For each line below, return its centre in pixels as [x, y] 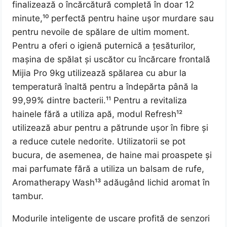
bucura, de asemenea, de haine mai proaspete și [112, 155]
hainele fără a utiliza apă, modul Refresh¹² [98, 114]
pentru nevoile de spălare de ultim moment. [101, 32]
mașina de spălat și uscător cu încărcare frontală [111, 60]
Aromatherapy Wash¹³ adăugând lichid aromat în [111, 183]
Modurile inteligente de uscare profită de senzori [111, 219]
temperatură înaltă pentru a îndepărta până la [105, 87]
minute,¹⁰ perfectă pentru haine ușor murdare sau [113, 18]
